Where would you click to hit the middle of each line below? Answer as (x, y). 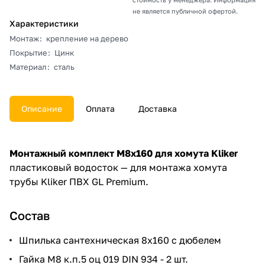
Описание (42, 108)
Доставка (158, 108)
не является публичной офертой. (185, 11)
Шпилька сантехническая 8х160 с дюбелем (120, 240)
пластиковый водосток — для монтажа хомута (118, 167)
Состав (30, 215)
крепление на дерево (87, 38)
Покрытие (28, 52)
